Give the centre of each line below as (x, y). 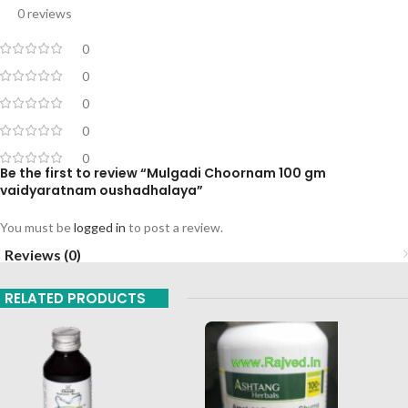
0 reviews (45, 13)
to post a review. (174, 227)
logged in (100, 227)
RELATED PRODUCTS (75, 298)
